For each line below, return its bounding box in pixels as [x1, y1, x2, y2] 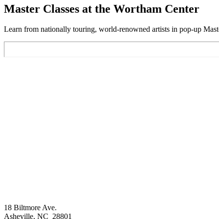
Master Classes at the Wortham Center [4, 2, 199, 15]
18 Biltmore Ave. [4, 203, 57, 212]
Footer [3, 194, 37, 207]
